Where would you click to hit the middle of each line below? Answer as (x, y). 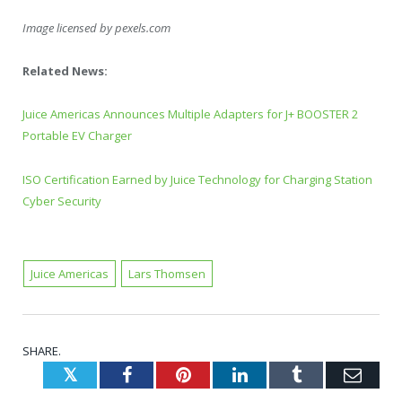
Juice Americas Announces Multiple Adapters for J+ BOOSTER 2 (190, 114)
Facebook (166, 374)
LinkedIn (280, 374)
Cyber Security (62, 201)
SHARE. (42, 350)
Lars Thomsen (166, 273)
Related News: (65, 71)
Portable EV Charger (77, 136)
